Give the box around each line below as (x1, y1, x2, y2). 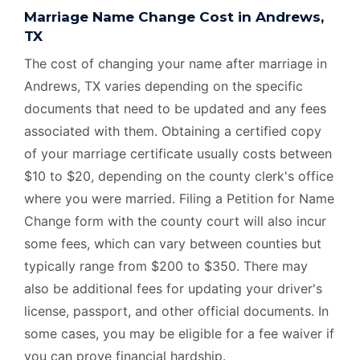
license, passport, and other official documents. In (24, 302, 329, 319)
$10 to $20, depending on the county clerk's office (24, 167, 333, 184)
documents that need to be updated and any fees (24, 100, 326, 117)
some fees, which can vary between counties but (24, 235, 321, 252)
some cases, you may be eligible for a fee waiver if (24, 325, 334, 342)
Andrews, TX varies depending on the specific (24, 77, 303, 94)
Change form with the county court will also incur (24, 212, 326, 229)
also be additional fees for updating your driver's (24, 280, 322, 297)
